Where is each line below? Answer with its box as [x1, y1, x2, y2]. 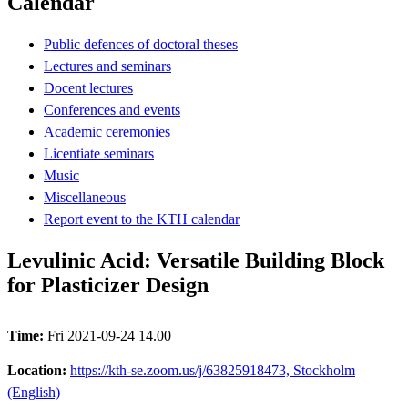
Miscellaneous [44, 189, 126, 205]
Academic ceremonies [44, 123, 170, 139]
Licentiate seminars [44, 145, 154, 161]
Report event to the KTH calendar [44, 210, 240, 227]
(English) [7, 383, 60, 400]
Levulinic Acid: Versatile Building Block [7, 248, 384, 272]
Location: [7, 362, 70, 378]
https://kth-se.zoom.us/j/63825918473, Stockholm [70, 362, 355, 378]
